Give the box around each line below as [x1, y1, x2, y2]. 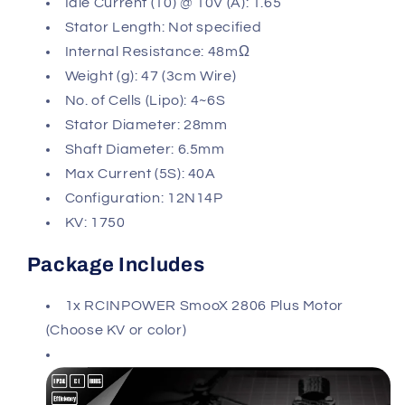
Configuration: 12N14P [64, 191, 223, 206]
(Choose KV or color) [45, 322, 187, 337]
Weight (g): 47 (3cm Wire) [64, 69, 237, 84]
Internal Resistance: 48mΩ [64, 44, 250, 60]
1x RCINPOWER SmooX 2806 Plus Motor [64, 297, 344, 313]
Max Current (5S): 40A [64, 166, 216, 182]
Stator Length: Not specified [64, 20, 262, 35]
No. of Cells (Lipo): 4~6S [64, 93, 226, 108]
